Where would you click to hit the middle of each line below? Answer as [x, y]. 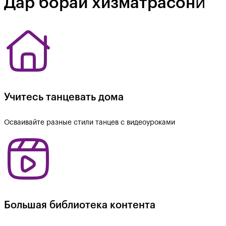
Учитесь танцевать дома [64, 97]
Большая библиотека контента [80, 205]
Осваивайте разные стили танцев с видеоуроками [90, 123]
